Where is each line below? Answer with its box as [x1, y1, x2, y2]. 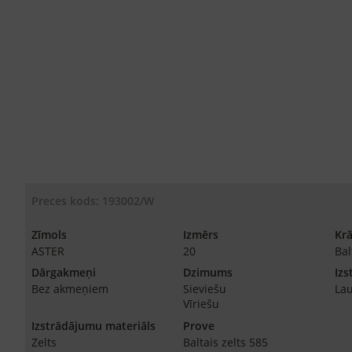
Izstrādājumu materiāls [31, 317, 156, 333]
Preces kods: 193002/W [31, 193, 154, 208]
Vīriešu [183, 296, 219, 312]
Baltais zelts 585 [183, 334, 268, 350]
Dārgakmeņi [31, 265, 96, 280]
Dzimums [183, 265, 233, 280]
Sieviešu [183, 281, 226, 297]
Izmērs [183, 227, 218, 242]
